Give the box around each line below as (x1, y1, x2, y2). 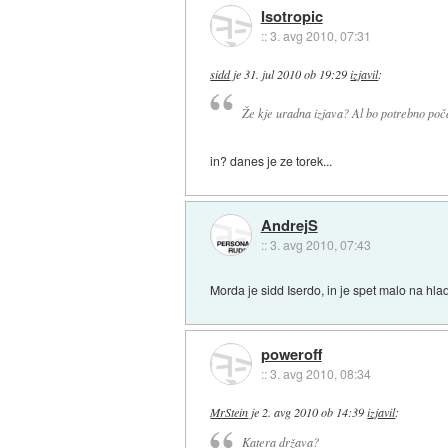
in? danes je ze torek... (210, 152, 333, 170)
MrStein (210, 403, 249, 420)
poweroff (260, 342, 322, 365)
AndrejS (260, 213, 318, 236)
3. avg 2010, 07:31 (269, 27, 371, 45)
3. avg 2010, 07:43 (269, 235, 371, 253)
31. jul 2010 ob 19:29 (244, 65, 348, 82)
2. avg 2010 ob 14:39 (262, 403, 365, 420)
